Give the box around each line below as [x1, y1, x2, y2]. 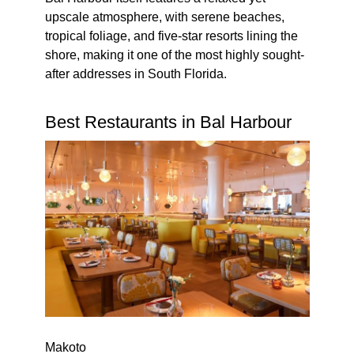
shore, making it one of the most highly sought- [44, 48, 304, 62]
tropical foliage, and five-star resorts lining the [44, 29, 298, 43]
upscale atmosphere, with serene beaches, [44, 10, 284, 24]
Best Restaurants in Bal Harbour [44, 112, 292, 133]
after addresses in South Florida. [44, 67, 227, 81]
